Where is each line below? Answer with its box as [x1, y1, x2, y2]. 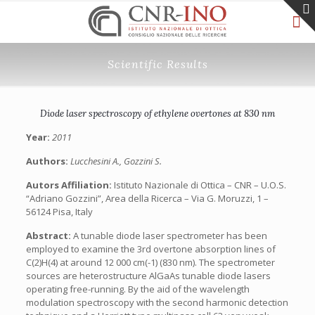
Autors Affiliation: [25, 179, 114, 191]
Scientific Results [107, 57, 208, 71]
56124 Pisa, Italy [25, 205, 93, 218]
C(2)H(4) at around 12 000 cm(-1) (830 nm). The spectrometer [25, 256, 275, 269]
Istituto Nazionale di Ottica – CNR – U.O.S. [113, 179, 286, 191]
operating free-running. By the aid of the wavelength [25, 283, 250, 295]
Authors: [25, 155, 70, 167]
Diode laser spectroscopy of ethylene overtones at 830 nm [39, 108, 275, 120]
